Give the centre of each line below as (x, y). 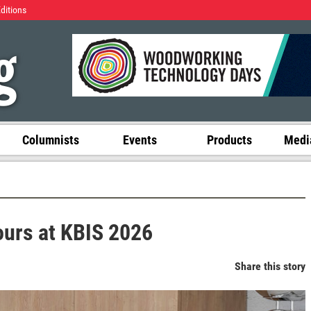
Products (229, 140)
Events (140, 140)
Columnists (50, 140)
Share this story (270, 266)
